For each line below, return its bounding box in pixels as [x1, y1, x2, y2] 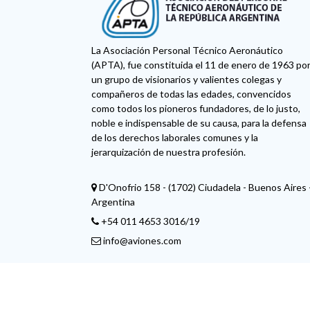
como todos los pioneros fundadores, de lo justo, [91, 102, 300, 115]
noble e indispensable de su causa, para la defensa [91, 117, 307, 129]
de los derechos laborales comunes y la [91, 131, 258, 144]
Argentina [91, 196, 135, 208]
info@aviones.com [103, 235, 181, 247]
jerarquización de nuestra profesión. [91, 146, 246, 158]
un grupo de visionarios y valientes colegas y [91, 73, 282, 86]
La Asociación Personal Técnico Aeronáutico [91, 44, 283, 57]
